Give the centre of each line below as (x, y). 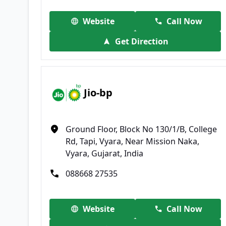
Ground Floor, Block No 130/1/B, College (141, 129)
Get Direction (142, 41)
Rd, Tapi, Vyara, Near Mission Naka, (132, 141)
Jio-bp (98, 93)
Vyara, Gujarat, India (104, 153)
